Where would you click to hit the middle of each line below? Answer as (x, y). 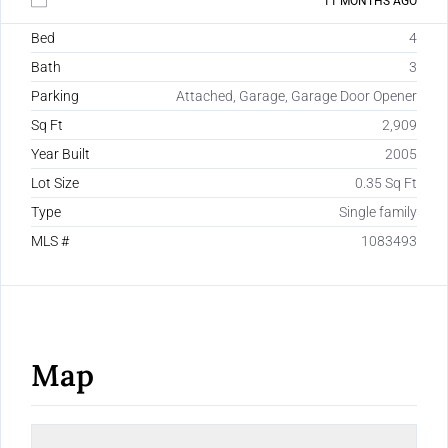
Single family (378, 212)
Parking (55, 96)
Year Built (60, 154)
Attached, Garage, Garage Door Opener (296, 96)
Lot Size (55, 183)
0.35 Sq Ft (386, 183)
